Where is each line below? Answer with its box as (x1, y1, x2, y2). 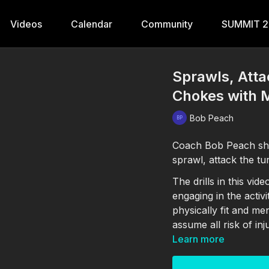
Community (141, 18, 193, 30)
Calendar (71, 18, 112, 30)
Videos (10, 18, 42, 30)
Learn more (172, 233, 225, 245)
